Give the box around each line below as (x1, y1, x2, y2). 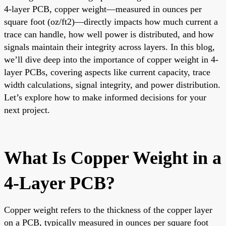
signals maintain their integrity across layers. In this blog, (4, 41, 215, 52)
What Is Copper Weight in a (4, 147, 221, 168)
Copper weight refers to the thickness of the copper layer (4, 204, 212, 215)
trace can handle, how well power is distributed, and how (4, 29, 214, 39)
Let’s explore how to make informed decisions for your (4, 92, 206, 102)
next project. (4, 104, 50, 115)
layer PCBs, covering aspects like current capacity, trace (4, 67, 210, 77)
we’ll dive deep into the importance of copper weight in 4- (4, 54, 218, 65)
